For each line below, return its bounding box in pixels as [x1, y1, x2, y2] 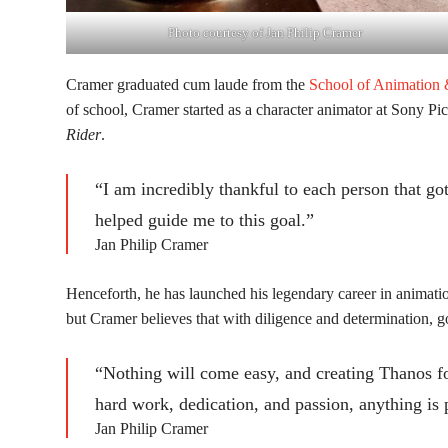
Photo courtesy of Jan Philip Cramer [168, 25, 362, 41]
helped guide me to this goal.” [95, 210, 314, 231]
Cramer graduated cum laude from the [66, 76, 309, 94]
